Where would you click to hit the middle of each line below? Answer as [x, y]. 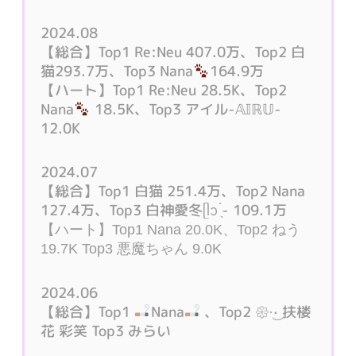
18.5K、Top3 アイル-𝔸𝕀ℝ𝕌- [186, 109]
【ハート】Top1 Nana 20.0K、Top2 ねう [171, 230]
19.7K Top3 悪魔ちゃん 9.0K [132, 249]
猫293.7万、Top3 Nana [117, 71]
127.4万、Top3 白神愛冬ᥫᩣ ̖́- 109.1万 [164, 211]
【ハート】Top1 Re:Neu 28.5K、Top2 [164, 90]
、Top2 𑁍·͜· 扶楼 [256, 311]
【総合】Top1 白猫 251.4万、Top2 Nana [173, 192]
